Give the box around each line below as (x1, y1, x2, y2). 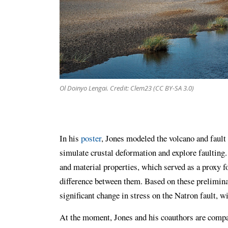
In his (60, 132, 81, 144)
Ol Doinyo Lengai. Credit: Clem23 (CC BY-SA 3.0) (60, 83, 194, 93)
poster (81, 132, 101, 144)
